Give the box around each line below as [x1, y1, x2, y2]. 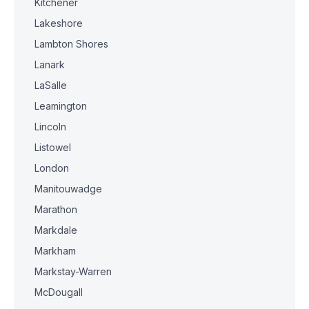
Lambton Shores [34, 38, 108, 50]
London [34, 162, 69, 174]
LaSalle [34, 79, 67, 91]
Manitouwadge [34, 183, 102, 195]
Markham [34, 245, 76, 257]
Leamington [34, 100, 87, 112]
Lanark [34, 59, 65, 70]
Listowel [34, 141, 71, 153]
